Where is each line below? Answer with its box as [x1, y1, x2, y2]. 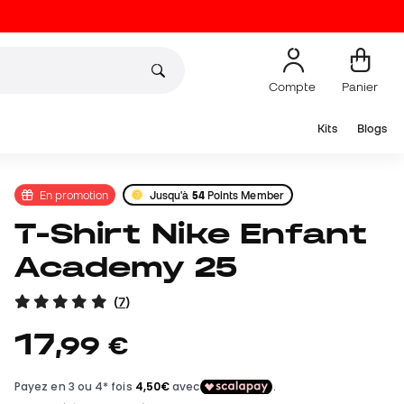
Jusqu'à [150, 188, 192, 201]
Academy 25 [14, 251, 237, 283]
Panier [342, 78, 378, 94]
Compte [269, 78, 318, 94]
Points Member [204, 188, 284, 201]
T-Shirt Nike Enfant [14, 217, 37, 250]
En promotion [40, 188, 108, 201]
